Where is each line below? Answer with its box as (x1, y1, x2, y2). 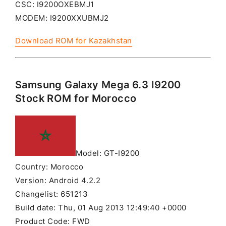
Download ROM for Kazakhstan (15, 36, 132, 45)
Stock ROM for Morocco (15, 92, 137, 105)
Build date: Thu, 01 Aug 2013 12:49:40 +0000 (15, 203, 187, 213)
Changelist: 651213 (15, 190, 88, 199)
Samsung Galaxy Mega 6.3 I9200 (15, 79, 181, 91)
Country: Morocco (15, 162, 83, 172)
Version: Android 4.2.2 (15, 176, 100, 186)
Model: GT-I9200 (76, 149, 140, 158)
